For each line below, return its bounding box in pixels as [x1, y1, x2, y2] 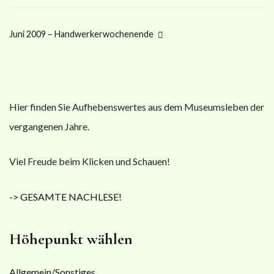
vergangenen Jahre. [9, 120, 89, 132]
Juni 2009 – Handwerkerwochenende [9, 29, 154, 40]
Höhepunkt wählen [9, 229, 133, 248]
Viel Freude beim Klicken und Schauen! [9, 155, 170, 168]
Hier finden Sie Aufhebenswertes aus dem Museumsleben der [9, 100, 264, 113]
